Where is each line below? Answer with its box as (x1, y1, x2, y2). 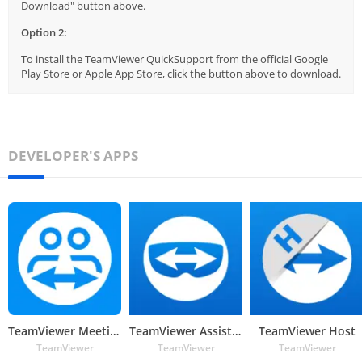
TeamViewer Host (259, 322, 356, 339)
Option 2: (21, 24, 67, 40)
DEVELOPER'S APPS (8, 145, 138, 165)
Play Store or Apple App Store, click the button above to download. (21, 65, 341, 81)
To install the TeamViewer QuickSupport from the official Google (21, 51, 328, 66)
